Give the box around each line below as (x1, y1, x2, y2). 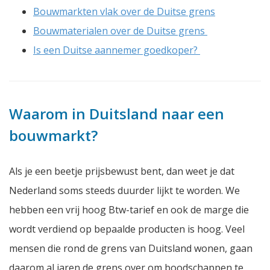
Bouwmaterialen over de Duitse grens (33, 24, 207, 37)
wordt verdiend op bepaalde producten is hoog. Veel (9, 222, 245, 236)
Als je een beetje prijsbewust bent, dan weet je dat (9, 164, 234, 178)
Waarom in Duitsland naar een (9, 103, 224, 124)
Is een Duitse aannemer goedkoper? (33, 43, 200, 57)
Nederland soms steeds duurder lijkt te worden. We (9, 183, 240, 197)
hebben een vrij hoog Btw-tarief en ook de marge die (9, 202, 249, 216)
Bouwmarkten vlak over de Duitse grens (33, 4, 215, 18)
